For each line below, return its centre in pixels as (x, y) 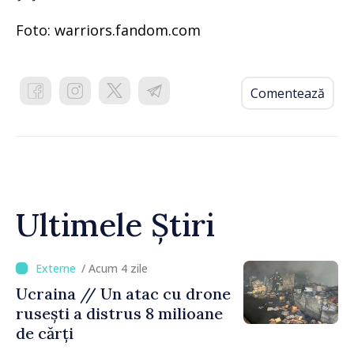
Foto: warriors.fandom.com (108, 30)
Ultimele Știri (115, 224)
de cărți (45, 333)
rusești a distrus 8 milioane (119, 313)
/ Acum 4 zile (115, 268)
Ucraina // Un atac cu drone (123, 293)
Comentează (288, 93)
